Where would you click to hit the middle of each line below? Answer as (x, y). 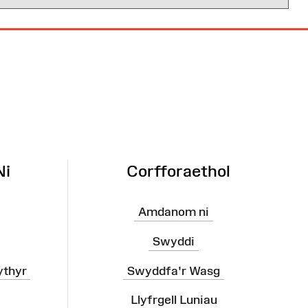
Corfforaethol (178, 171)
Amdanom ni (174, 212)
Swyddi (174, 241)
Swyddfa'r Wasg (174, 271)
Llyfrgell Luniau (174, 299)
